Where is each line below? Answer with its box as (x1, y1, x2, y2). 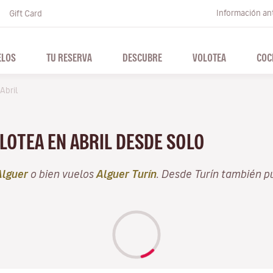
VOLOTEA (193, 52, 226, 63)
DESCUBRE (122, 52, 162, 63)
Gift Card (9, 9, 42, 18)
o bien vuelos (28, 168, 96, 179)
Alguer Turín (96, 168, 157, 179)
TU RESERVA (46, 52, 92, 63)
